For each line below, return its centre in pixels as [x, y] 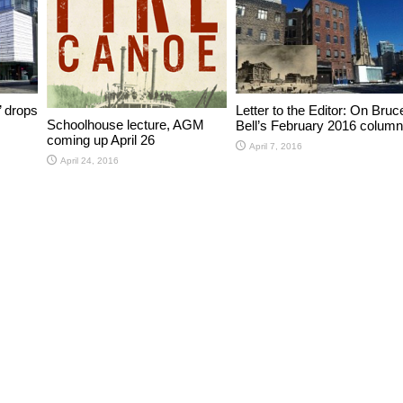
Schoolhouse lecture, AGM [125, 125]
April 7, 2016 [276, 147]
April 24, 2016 [90, 161]
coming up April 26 [101, 140]
